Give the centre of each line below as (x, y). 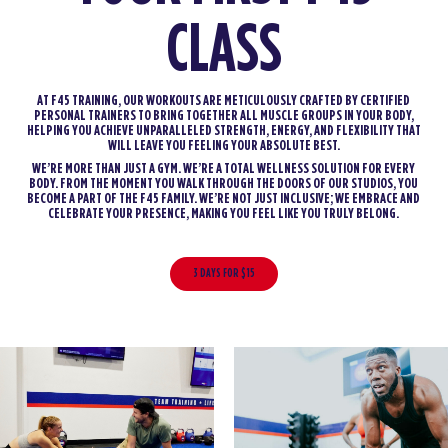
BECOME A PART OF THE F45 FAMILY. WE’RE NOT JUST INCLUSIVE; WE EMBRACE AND (224, 199)
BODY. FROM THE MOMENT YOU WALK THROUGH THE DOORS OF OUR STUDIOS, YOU (224, 184)
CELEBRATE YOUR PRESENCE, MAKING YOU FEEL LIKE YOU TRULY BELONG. (224, 214)
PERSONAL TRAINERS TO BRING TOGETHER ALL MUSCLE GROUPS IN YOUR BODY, (223, 115)
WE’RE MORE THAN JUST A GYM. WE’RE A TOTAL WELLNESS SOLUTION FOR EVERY (224, 169)
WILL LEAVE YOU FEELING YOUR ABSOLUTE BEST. (223, 145)
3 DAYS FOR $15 (223, 273)
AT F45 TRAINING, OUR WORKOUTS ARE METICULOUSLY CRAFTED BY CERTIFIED (224, 100)
